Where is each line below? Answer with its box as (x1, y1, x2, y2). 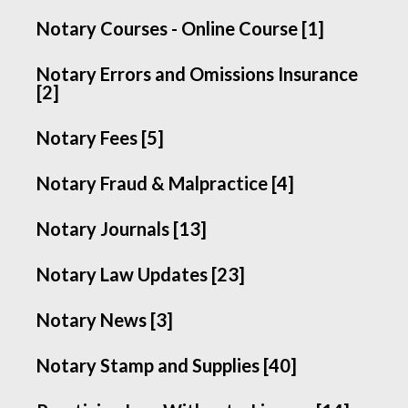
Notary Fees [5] (36, 127, 165, 148)
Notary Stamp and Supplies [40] (36, 354, 298, 376)
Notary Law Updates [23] (36, 263, 246, 285)
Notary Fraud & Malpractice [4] (36, 172, 295, 194)
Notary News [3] (36, 309, 174, 331)
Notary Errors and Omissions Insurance (36, 63, 359, 85)
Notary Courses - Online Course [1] (36, 17, 325, 39)
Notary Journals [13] (36, 218, 208, 240)
